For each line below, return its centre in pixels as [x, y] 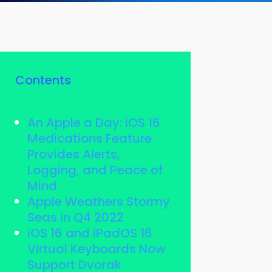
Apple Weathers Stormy [98, 202]
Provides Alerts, [73, 155]
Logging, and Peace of [95, 170]
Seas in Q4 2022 [75, 218]
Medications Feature [89, 139]
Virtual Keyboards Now [96, 249]
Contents [43, 80]
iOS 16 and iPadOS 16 [90, 233]
